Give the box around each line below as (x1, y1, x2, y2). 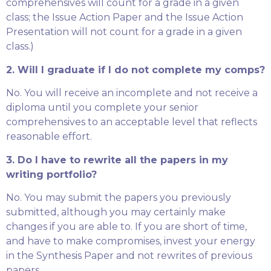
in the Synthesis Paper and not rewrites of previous (6, 249, 252, 261)
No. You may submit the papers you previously (6, 191, 231, 203)
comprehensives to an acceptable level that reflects (6, 116, 257, 128)
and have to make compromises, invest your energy (6, 235, 255, 247)
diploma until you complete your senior (6, 102, 198, 114)
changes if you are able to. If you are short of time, (6, 220, 247, 232)
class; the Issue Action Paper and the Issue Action (6, 11, 243, 24)
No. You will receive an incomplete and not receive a (6, 87, 258, 99)
